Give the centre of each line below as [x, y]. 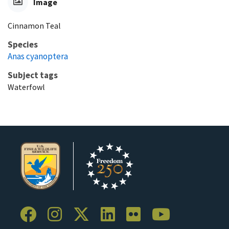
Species [23, 44]
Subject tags [33, 75]
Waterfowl [26, 87]
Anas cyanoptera [38, 56]
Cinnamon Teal [34, 25]
